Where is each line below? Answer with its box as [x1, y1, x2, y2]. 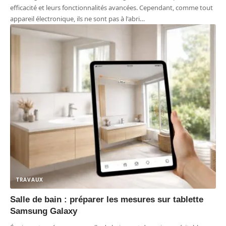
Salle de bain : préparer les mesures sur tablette [10, 195, 203, 205]
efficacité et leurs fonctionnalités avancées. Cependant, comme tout [10, 3, 213, 12]
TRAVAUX [16, 176, 43, 184]
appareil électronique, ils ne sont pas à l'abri [10, 14, 140, 23]
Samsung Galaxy [10, 206, 77, 216]
